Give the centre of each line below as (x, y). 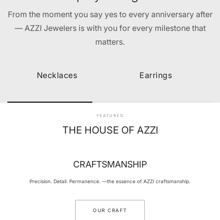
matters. (110, 42)
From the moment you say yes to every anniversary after (110, 14)
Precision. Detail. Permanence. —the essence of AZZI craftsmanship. (110, 181)
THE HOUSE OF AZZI (110, 130)
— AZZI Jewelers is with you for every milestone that (110, 28)
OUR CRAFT (110, 210)
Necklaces (57, 75)
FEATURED (110, 116)
